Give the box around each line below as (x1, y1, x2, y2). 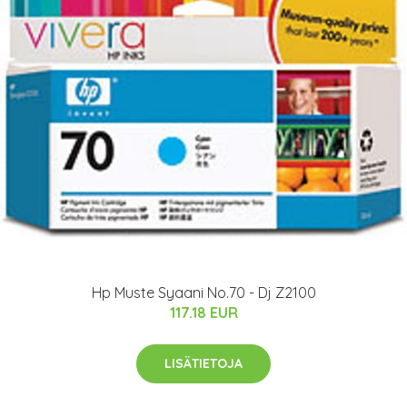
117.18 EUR (169, 303, 238, 322)
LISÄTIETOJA (164, 354, 243, 372)
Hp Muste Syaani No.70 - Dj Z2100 (91, 283, 316, 302)
